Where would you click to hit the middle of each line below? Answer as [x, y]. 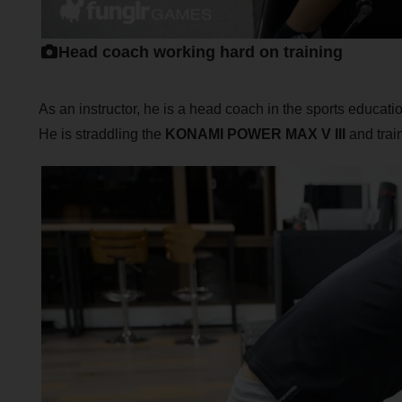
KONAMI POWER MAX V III [255, 135]
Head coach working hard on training [201, 52]
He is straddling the [101, 135]
